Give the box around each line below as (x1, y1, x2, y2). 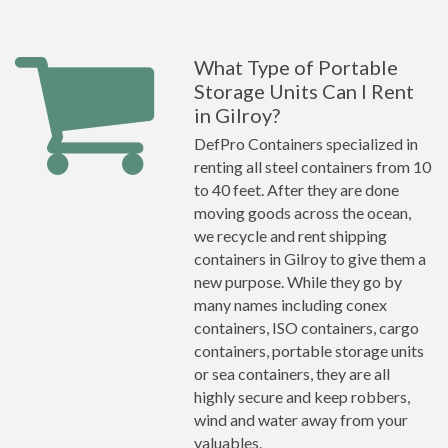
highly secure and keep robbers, (194, 387, 410, 406)
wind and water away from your (194, 410, 408, 429)
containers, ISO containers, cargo (194, 318, 419, 337)
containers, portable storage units (194, 341, 424, 360)
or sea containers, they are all (194, 364, 390, 383)
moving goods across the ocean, (194, 203, 411, 222)
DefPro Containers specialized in (194, 134, 418, 153)
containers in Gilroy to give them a (194, 249, 426, 268)
